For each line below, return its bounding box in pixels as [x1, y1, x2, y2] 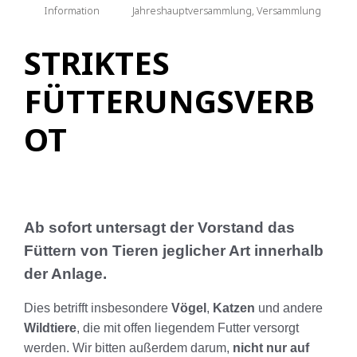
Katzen [213, 301, 255, 316]
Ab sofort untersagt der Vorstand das [24, 219, 295, 237]
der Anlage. [24, 265, 107, 283]
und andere [255, 301, 323, 316]
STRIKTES [24, 41, 170, 85]
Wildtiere [24, 321, 76, 335]
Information [44, 3, 100, 18]
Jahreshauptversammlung [132, 3, 253, 18]
